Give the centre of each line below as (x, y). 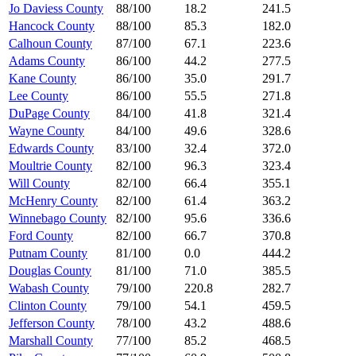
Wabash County (49, 288)
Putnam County (48, 253)
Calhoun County (50, 43)
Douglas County (50, 270)
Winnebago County (58, 218)
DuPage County (49, 113)
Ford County (41, 235)
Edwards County (51, 148)
